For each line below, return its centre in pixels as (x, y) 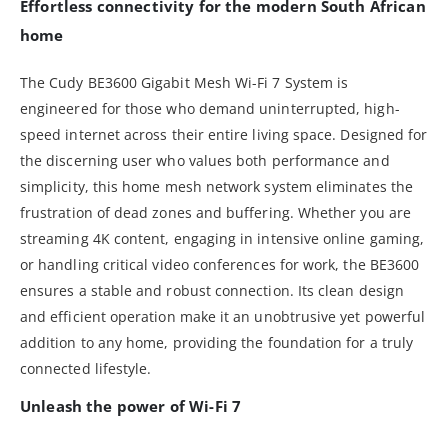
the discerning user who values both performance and (205, 160)
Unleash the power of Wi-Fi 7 (131, 405)
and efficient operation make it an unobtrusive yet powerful (223, 316)
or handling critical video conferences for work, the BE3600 (220, 264)
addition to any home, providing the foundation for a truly (217, 342)
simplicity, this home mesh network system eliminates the (216, 186)
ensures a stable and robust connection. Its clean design (212, 290)
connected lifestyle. (86, 368)
